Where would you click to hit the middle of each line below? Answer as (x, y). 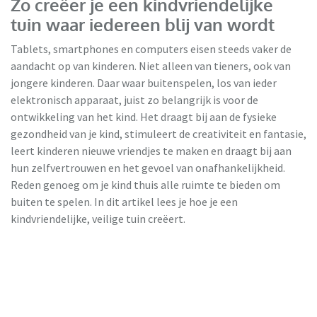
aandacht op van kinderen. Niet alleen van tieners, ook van (151, 66)
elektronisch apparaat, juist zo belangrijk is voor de (134, 100)
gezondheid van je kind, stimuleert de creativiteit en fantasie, (158, 134)
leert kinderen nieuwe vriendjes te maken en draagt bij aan (151, 151)
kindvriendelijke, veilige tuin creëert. (99, 219)
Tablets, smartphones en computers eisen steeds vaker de (151, 49)
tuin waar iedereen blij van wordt (143, 25)
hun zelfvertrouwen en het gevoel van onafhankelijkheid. (148, 168)
